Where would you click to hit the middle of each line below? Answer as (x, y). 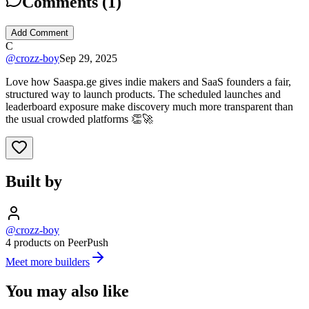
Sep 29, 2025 (88, 58)
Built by (34, 182)
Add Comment (40, 32)
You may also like (67, 291)
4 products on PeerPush (57, 243)
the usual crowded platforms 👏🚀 (79, 119)
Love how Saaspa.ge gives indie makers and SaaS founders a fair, (148, 81)
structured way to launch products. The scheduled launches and (143, 94)
